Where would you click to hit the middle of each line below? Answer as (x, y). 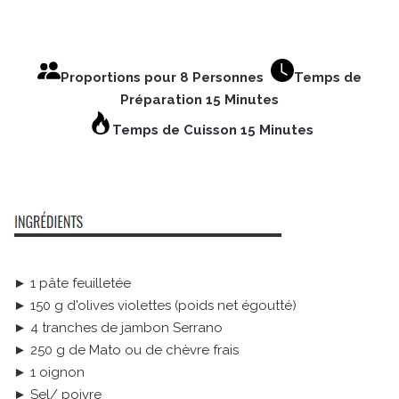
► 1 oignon (49, 373)
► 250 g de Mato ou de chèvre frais (126, 350)
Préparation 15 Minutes (199, 100)
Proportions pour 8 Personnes (166, 78)
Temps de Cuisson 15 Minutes (213, 130)
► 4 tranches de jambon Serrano (118, 328)
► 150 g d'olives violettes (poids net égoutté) (155, 306)
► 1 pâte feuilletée (72, 284)
